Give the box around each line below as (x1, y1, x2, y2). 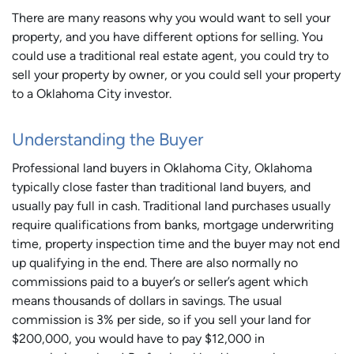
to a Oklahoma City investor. (12, 86, 171, 101)
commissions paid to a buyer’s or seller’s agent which (12, 274, 308, 289)
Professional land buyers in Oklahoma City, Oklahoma (12, 160, 312, 175)
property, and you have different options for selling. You (12, 29, 323, 44)
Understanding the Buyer (12, 129, 203, 150)
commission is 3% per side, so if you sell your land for (12, 312, 311, 327)
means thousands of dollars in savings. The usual (12, 293, 282, 308)
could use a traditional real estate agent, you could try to (12, 48, 329, 63)
